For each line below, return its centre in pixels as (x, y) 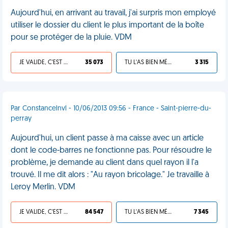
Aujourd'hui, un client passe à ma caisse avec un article (107, 138)
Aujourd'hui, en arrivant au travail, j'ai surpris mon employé (113, 13)
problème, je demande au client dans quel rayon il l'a (105, 163)
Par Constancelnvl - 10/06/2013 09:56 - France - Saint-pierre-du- (111, 109)
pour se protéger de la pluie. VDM (71, 38)
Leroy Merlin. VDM (43, 187)
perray (21, 119)
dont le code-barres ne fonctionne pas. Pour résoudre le (111, 151)
